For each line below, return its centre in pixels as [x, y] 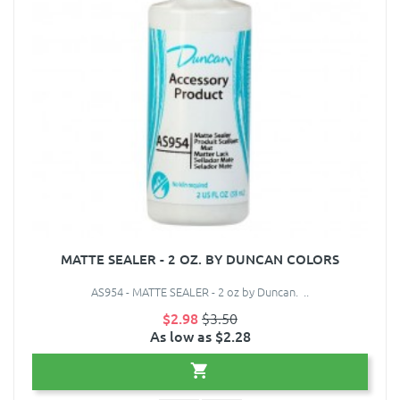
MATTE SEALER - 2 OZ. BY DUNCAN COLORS [200, 259]
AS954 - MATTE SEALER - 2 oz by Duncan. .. [200, 292]
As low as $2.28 [200, 336]
